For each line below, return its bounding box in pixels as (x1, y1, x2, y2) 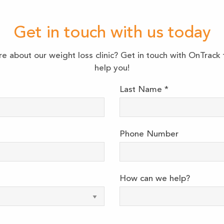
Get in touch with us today (13, 25, 211, 42)
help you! (94, 64, 129, 73)
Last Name (119, 85, 164, 94)
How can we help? (119, 174, 190, 183)
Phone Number (119, 130, 178, 139)
